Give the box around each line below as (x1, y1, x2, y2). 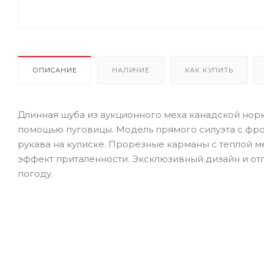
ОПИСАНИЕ (32, 65, 77, 74)
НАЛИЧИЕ (112, 65, 150, 74)
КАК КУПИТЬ (184, 65, 233, 74)
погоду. (18, 167, 53, 179)
